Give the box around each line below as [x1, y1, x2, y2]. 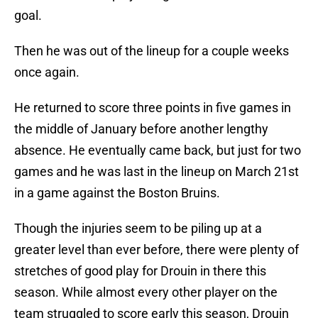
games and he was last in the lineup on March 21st [14, 164, 299, 180]
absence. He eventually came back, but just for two [14, 143, 301, 158]
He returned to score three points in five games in [14, 100, 291, 116]
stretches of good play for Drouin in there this [14, 263, 266, 279]
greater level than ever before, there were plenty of [14, 242, 299, 258]
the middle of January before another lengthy [14, 121, 268, 137]
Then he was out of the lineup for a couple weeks [14, 43, 289, 59]
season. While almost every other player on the [14, 285, 278, 300]
